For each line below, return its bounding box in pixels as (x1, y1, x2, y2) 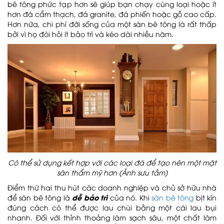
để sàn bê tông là (7, 192, 72, 202)
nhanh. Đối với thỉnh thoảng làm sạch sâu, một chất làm (7, 212, 216, 222)
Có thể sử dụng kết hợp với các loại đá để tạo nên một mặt (7, 157, 216, 167)
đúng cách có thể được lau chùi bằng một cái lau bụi (7, 202, 216, 212)
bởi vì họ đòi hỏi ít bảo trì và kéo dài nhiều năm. (7, 28, 173, 38)
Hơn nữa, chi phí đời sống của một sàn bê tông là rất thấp (7, 18, 216, 28)
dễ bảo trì (72, 192, 108, 203)
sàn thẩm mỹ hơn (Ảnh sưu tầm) (56, 167, 167, 177)
